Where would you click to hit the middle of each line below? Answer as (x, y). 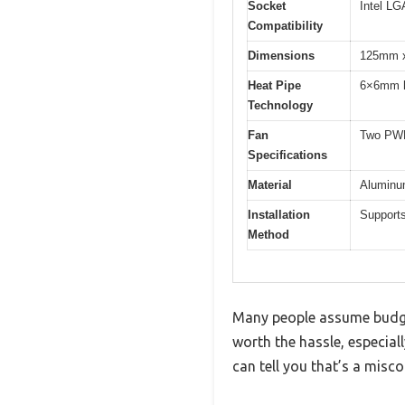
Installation (279, 215)
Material (270, 185)
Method (268, 235)
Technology (280, 106)
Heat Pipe (274, 86)
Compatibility (285, 26)
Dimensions (281, 56)
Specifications (287, 155)
